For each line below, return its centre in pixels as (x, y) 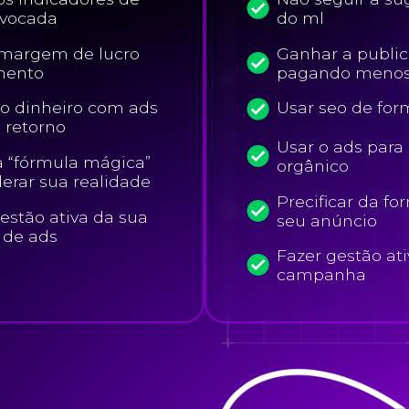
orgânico (313, 166)
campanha (322, 275)
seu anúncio (327, 220)
